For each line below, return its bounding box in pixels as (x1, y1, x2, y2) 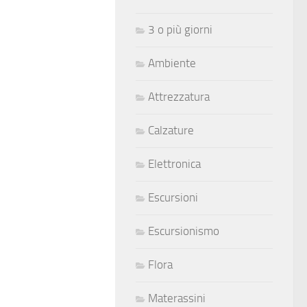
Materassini (148, 291, 206, 305)
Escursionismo (148, 224, 219, 238)
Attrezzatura (148, 90, 210, 103)
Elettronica (148, 157, 201, 171)
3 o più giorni (148, 23, 212, 36)
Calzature (148, 123, 194, 137)
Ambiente (148, 56, 196, 70)
